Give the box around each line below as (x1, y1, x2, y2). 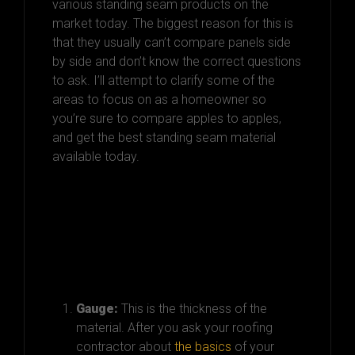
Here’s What (52, 200, 179, 229)
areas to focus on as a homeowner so (52, 91, 266, 107)
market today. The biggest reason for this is (52, 15, 293, 31)
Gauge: (76, 300, 118, 316)
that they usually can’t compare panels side (52, 34, 291, 50)
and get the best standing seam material (52, 129, 276, 145)
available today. (52, 148, 139, 164)
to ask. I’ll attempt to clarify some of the (52, 72, 275, 88)
